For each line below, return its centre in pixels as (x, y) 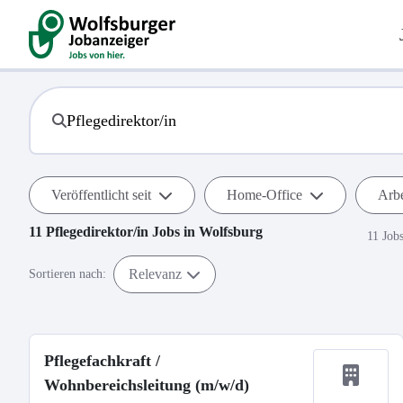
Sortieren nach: (67, 274)
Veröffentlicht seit (101, 195)
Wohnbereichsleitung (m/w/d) (147, 385)
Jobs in (174, 232)
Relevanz (155, 273)
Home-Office (264, 195)
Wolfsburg (231, 232)
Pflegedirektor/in (97, 232)
